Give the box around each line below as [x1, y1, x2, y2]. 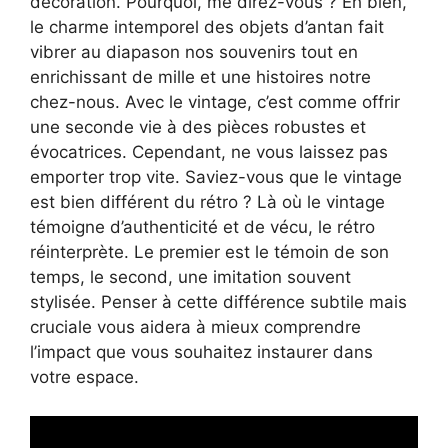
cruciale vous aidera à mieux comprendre [30, 317, 361, 338]
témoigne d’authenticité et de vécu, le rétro [30, 217, 375, 238]
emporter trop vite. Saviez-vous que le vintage [30, 167, 402, 188]
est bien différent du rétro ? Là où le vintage [30, 192, 385, 213]
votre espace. [30, 367, 139, 388]
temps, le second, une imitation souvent [30, 267, 351, 288]
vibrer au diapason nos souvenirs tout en [30, 42, 358, 63]
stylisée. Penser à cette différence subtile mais [30, 292, 407, 313]
